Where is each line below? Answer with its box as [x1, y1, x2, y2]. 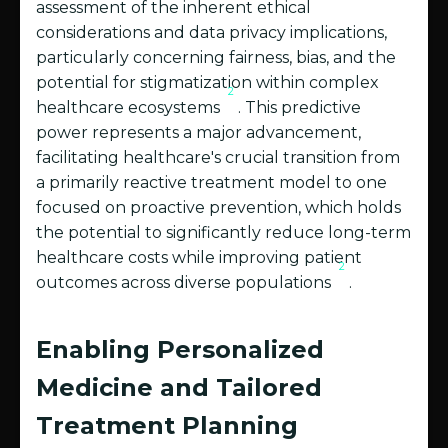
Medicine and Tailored [36, 373, 322, 403]
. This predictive [238, 98, 361, 118]
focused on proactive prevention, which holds [36, 198, 401, 218]
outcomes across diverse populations [36, 273, 335, 293]
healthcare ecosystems [36, 98, 224, 118]
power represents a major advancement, [36, 123, 361, 143]
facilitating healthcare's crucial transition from [36, 148, 400, 168]
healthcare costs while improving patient [36, 248, 362, 268]
